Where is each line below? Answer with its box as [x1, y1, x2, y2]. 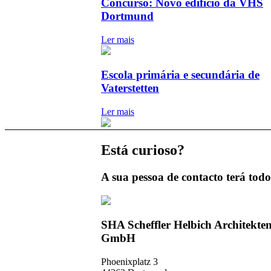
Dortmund [101, 9, 154, 22]
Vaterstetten [101, 82, 159, 95]
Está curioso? [101, 142, 184, 158]
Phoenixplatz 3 [101, 256, 158, 267]
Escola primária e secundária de [101, 68, 260, 82]
